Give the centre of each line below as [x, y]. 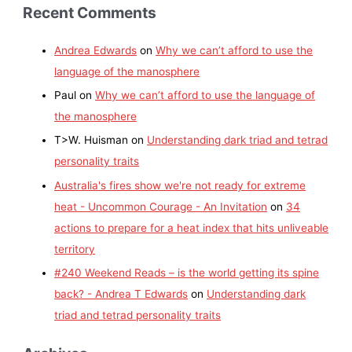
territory [75, 249]
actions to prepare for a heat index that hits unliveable [192, 227]
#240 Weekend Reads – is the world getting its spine [187, 273]
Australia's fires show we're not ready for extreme [180, 185]
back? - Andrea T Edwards [121, 294]
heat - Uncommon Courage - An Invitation [161, 206]
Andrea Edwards [96, 50]
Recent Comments [90, 12]
